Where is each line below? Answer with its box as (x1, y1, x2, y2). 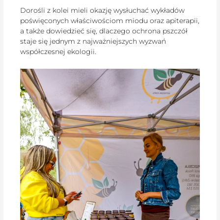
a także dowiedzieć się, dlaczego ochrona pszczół (20, 26, 188, 35)
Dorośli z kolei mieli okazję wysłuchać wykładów (20, 5, 185, 15)
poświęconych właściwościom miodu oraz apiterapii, (20, 16, 200, 25)
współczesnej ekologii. (20, 47, 97, 56)
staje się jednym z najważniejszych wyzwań (20, 36, 166, 46)
